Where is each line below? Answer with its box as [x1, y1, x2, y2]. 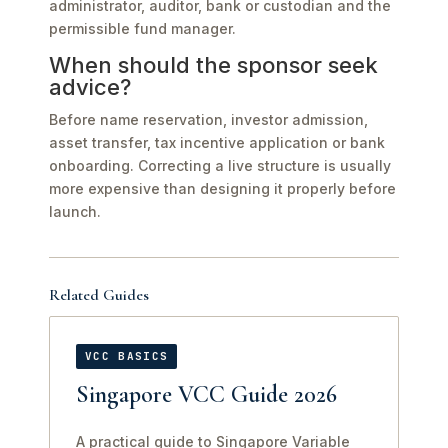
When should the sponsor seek [49, 52, 378, 78]
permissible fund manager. [49, 20, 236, 37]
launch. [49, 203, 101, 220]
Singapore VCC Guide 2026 [76, 380, 337, 409]
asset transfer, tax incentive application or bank [49, 134, 385, 151]
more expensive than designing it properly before [49, 180, 396, 197]
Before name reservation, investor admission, [49, 111, 368, 128]
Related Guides [49, 285, 149, 305]
